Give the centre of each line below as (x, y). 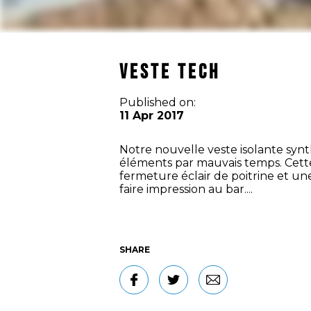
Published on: (158, 102)
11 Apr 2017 (152, 116)
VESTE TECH (170, 73)
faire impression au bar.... (186, 189)
